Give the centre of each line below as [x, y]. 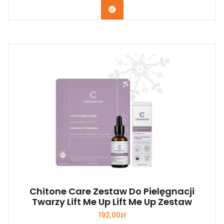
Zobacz [129, 9]
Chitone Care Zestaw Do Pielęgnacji [112, 191]
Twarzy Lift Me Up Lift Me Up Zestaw [112, 202]
